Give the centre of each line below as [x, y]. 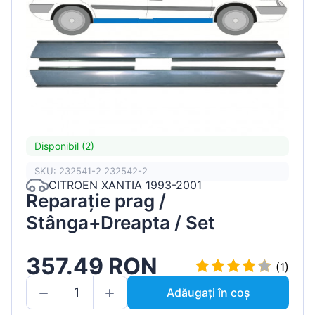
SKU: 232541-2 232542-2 [91, 171]
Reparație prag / [96, 200]
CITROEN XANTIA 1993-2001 [125, 185]
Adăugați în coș [208, 292]
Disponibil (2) [64, 146]
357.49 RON [92, 266]
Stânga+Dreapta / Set [121, 222]
